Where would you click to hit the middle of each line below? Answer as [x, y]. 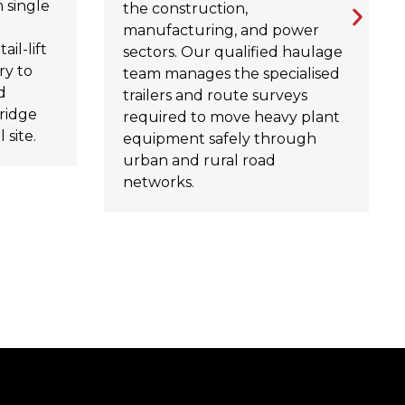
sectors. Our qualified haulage [232, 52]
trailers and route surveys [215, 96]
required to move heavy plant [231, 118]
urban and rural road [199, 161]
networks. [158, 183]
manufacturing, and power [221, 31]
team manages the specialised [231, 74]
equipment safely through [219, 139]
